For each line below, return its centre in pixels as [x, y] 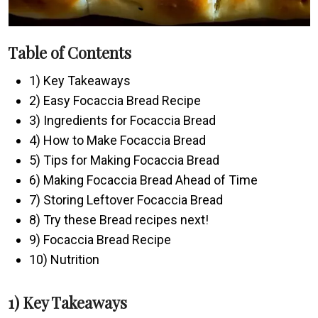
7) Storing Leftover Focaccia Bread [126, 199]
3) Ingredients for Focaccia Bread [123, 120]
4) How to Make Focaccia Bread [118, 140]
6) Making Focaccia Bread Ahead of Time [144, 180]
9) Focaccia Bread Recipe [100, 239]
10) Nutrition [65, 259]
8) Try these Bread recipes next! [119, 219]
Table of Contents [70, 52]
